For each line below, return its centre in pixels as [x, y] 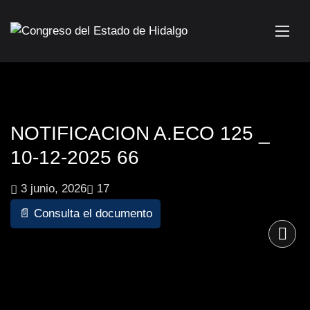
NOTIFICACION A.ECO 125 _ [140, 133]
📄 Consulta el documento [85, 214]
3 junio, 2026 [52, 189]
